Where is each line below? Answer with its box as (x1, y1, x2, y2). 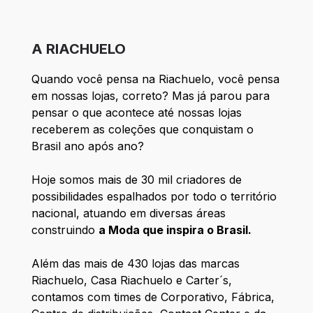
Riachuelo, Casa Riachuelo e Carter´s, (31, 273, 232, 288)
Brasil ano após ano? (31, 139, 144, 154)
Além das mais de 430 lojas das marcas (31, 256, 240, 271)
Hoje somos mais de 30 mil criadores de (31, 173, 242, 187)
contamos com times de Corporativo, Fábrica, (31, 290, 275, 305)
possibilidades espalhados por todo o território (31, 189, 277, 204)
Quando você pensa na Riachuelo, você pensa (31, 72, 279, 87)
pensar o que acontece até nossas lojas (31, 105, 242, 120)
